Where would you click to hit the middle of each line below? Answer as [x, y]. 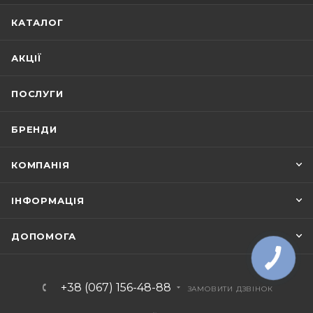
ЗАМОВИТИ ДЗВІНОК [230, 289]
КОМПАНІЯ [41, 165]
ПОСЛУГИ [37, 94]
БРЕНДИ [34, 130]
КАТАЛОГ [37, 23]
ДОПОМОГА [44, 236]
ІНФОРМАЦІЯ [48, 201]
